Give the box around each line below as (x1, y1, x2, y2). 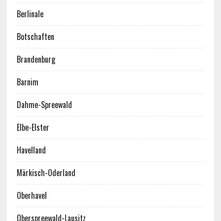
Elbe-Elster (16, 121, 49, 133)
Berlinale (16, 8, 43, 20)
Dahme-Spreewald (16, 99, 72, 110)
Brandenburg (16, 53, 55, 65)
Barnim (16, 76, 38, 88)
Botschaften (16, 31, 54, 42)
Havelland (16, 144, 46, 156)
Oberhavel (16, 189, 47, 201)
